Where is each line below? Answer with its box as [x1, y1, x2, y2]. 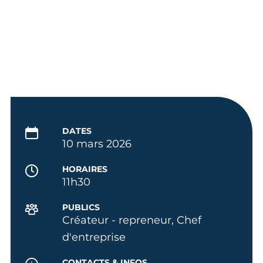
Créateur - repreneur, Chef [62, 213, 201, 227]
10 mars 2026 [62, 137, 131, 150]
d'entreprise [62, 230, 126, 244]
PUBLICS [62, 201, 100, 213]
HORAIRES [62, 163, 107, 174]
